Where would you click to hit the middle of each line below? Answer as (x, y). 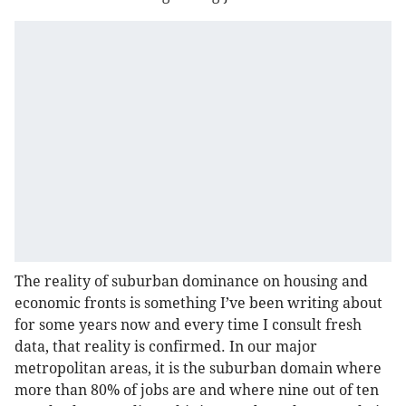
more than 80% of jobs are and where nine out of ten (197, 391)
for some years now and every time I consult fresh (188, 325)
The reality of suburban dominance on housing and (191, 282)
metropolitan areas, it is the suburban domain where (198, 369)
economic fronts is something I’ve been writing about (198, 304)
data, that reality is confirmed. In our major (166, 347)
